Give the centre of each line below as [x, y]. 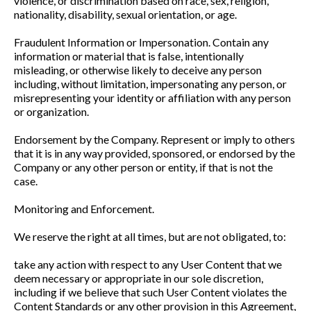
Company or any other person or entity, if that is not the [143, 167]
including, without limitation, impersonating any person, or [150, 84]
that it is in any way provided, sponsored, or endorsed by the [154, 153]
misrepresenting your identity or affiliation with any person [152, 98]
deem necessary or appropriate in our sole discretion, [138, 278]
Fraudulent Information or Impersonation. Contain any [141, 42]
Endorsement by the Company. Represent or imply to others [154, 139]
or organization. [51, 111]
